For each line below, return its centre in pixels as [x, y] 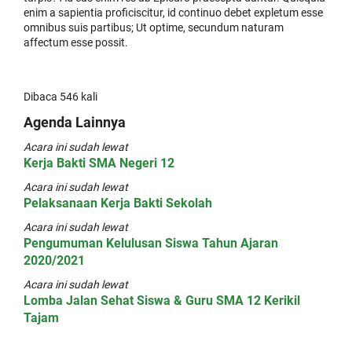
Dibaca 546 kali [60, 97]
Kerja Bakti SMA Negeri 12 [99, 163]
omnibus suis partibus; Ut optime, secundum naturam [154, 27]
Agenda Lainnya [75, 122]
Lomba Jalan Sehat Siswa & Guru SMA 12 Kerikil [162, 301]
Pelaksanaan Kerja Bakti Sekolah [118, 203]
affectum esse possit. [76, 42]
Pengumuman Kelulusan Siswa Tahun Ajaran [151, 243]
